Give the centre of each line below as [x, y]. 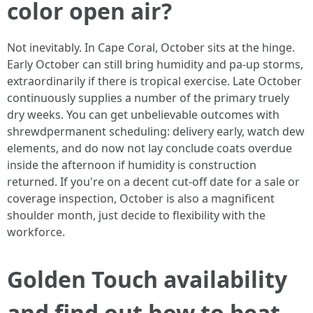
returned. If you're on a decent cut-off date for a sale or [153, 182]
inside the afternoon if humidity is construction [132, 165]
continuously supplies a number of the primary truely [148, 98]
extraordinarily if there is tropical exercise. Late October [154, 81]
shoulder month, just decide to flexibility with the [136, 215]
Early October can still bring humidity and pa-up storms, [155, 64]
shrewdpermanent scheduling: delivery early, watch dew [156, 131]
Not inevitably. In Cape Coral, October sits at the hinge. [151, 48]
